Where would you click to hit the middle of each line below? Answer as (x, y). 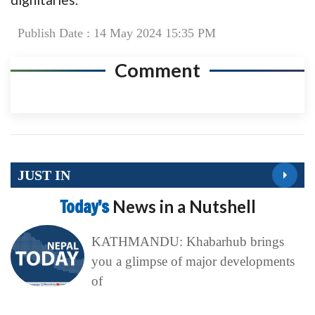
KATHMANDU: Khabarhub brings (187, 242)
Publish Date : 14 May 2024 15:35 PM (117, 33)
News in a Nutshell (184, 207)
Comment (157, 70)
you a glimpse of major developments (193, 262)
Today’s (86, 207)
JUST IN (44, 175)
